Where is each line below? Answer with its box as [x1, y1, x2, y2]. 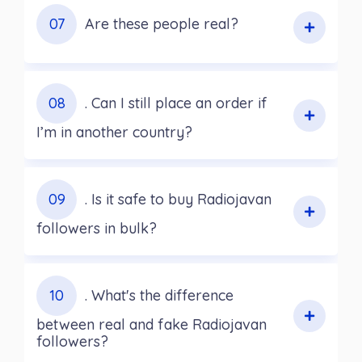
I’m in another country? [36, 123, 192, 142]
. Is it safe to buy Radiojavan [85, 190, 271, 209]
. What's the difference [85, 286, 234, 305]
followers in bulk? [36, 219, 157, 238]
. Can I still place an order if [85, 94, 267, 113]
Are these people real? [85, 15, 238, 34]
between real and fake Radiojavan [36, 315, 267, 335]
